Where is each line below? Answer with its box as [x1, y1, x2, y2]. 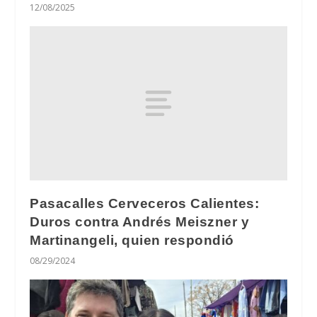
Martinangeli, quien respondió [30, 232, 234, 248]
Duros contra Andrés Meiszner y [30, 214, 250, 229]
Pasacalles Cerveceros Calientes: [30, 195, 260, 211]
